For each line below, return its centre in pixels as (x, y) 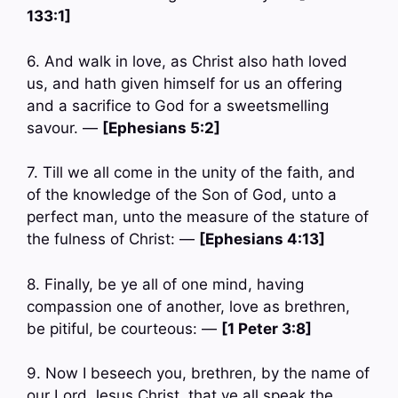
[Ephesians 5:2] (161, 127)
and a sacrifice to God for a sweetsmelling (178, 105)
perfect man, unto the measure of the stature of (198, 217)
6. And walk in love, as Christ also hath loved (187, 61)
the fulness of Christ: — (113, 239)
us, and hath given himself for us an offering (184, 83)
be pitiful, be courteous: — (124, 328)
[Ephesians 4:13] (262, 239)
